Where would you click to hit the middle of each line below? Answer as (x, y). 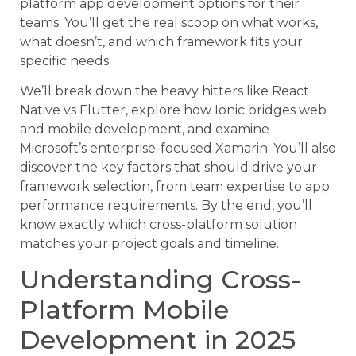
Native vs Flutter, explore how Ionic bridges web (173, 110)
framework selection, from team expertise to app (175, 187)
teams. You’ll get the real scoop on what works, (169, 22)
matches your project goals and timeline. (149, 244)
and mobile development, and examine (145, 130)
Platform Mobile (124, 310)
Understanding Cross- (161, 280)
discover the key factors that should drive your (168, 168)
